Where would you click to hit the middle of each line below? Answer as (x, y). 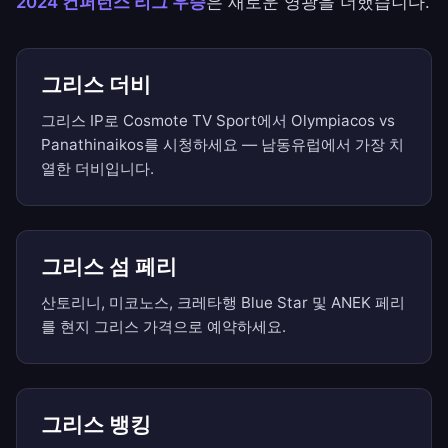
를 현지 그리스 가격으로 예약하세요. (163, 327)
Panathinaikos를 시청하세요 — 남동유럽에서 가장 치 (222, 145)
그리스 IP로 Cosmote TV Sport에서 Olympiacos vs (218, 121)
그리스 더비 (96, 85)
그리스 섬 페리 (109, 267)
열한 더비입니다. (97, 169)
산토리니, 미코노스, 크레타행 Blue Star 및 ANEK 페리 (223, 303)
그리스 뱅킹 (96, 425)
